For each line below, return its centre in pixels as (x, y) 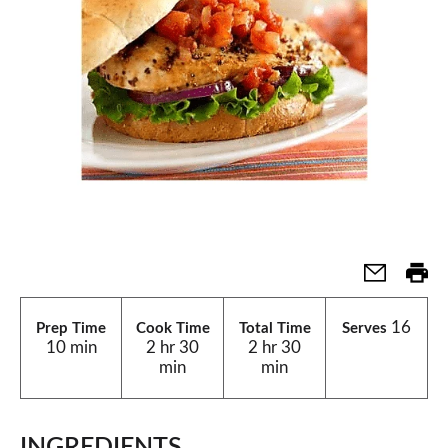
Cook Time (172, 328)
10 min (71, 347)
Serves (364, 328)
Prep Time (71, 328)
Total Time (274, 328)
